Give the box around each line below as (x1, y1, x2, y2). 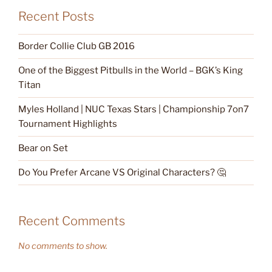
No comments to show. (18, 240, 107, 251)
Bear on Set (18, 143, 68, 154)
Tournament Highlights (18, 118, 117, 130)
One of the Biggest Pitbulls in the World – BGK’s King (18, 65, 243, 76)
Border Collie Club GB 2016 (18, 41, 135, 52)
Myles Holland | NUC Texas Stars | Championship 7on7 (18, 104, 249, 115)
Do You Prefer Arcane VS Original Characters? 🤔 (18, 167, 226, 178)
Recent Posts (18, 8, 94, 24)
